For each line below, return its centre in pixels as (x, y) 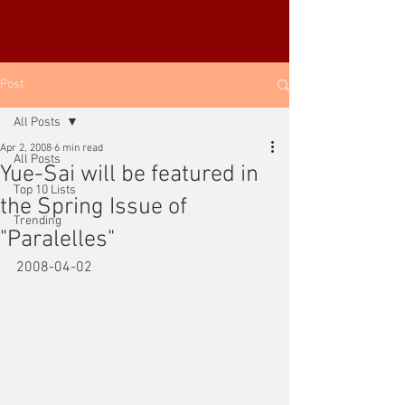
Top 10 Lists (45, 190)
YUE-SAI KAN (122, 26)
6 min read (79, 148)
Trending (38, 221)
